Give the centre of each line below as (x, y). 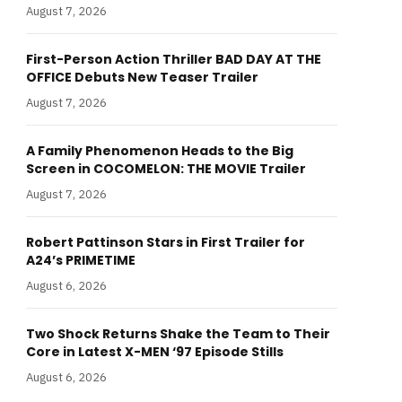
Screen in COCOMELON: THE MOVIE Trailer (166, 169)
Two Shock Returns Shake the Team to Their (178, 334)
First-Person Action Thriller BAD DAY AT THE (174, 59)
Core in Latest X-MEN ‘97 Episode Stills (155, 352)
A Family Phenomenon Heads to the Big (160, 151)
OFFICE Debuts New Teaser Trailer (142, 77)
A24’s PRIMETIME (81, 260)
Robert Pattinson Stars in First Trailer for (166, 242)
